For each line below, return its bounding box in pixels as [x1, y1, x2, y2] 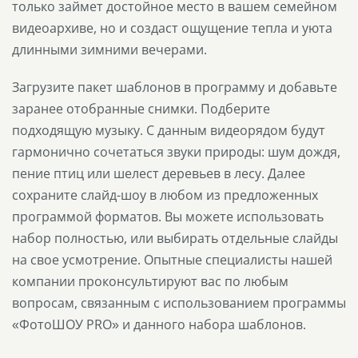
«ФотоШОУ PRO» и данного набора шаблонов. [12, 315, 306, 333]
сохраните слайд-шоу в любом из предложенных [12, 185, 318, 204]
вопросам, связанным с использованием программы [12, 293, 346, 312]
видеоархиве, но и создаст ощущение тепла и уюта [12, 18, 332, 37]
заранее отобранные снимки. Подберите [12, 99, 270, 117]
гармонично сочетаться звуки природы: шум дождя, [12, 142, 340, 161]
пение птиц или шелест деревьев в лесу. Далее [12, 164, 305, 182]
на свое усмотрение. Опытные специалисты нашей [12, 250, 332, 268]
